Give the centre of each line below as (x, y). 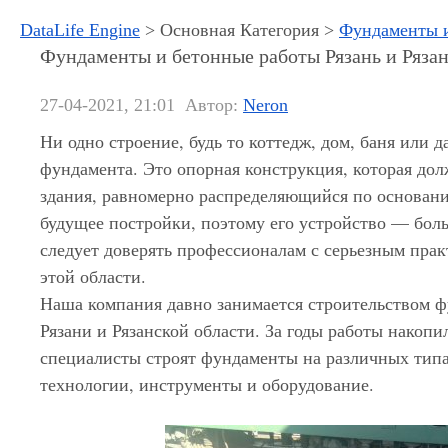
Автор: (214, 105)
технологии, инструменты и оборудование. (207, 384)
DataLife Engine (80, 30)
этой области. (93, 276)
